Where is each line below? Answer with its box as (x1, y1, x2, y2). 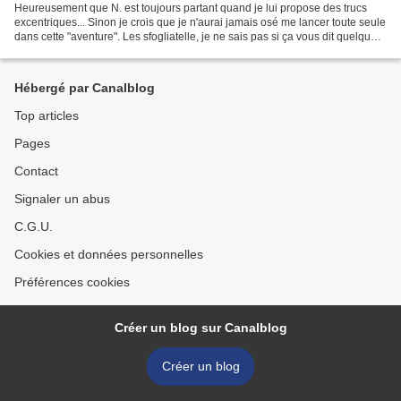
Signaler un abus (14, 192, 110, 206)
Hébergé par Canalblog (14, 81, 155, 95)
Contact (14, 164, 58, 178)
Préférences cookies (14, 275, 130, 289)
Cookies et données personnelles (14, 247, 203, 261)
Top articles (14, 108, 79, 123)
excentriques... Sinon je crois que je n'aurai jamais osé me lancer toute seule (14, 15, 386, 29)
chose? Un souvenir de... (14, 44, 135, 57)
